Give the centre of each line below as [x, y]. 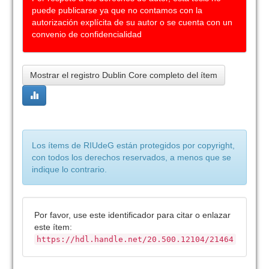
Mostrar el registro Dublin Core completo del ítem [124, 75]
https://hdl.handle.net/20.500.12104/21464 [135, 239]
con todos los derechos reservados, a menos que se [132, 157]
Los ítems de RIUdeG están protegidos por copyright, [134, 145]
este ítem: [53, 227]
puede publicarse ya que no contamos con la [117, 10]
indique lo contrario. [70, 169]
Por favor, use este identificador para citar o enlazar [133, 215]
